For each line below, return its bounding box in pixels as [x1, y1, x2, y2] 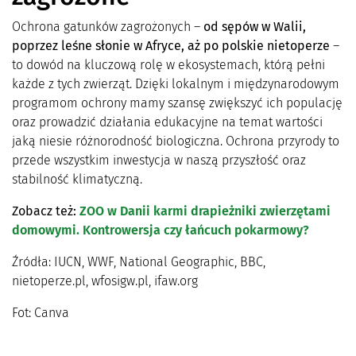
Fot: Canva [12, 304, 69, 320]
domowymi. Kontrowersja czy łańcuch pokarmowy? [12, 222, 309, 238]
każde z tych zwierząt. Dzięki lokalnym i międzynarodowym [12, 75, 339, 91]
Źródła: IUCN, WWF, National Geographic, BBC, [12, 253, 265, 269]
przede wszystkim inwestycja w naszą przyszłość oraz [12, 152, 306, 168]
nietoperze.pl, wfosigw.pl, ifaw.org [12, 273, 198, 288]
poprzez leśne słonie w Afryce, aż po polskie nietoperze [12, 37, 330, 53]
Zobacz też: [12, 203, 79, 219]
